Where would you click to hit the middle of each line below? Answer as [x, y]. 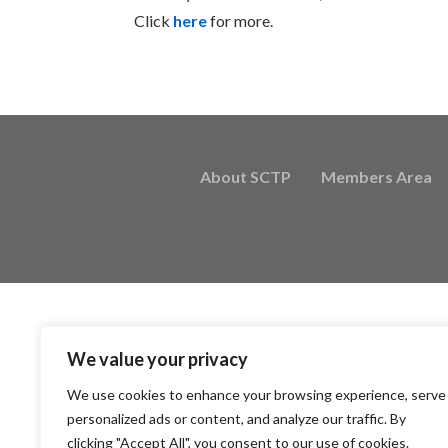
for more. [240, 20]
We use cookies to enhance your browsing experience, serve [256, 394]
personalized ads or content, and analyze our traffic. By [236, 418]
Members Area [376, 177]
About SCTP [245, 177]
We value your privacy [157, 359]
